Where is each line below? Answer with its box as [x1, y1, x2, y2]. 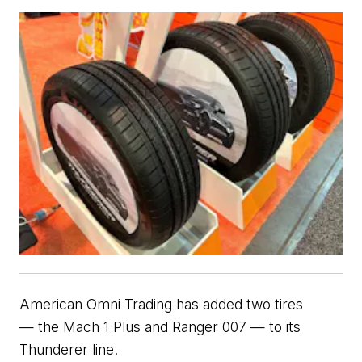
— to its [250, 318, 301, 335]
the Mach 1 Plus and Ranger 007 [34, 318, 250, 335]
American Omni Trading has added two [19, 295, 275, 313]
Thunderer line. [19, 340, 118, 358]
